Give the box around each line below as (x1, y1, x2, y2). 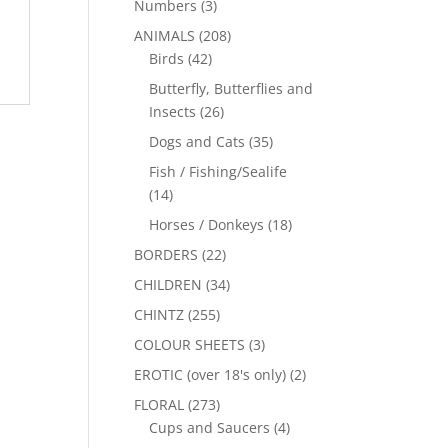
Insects (149, 102, 197, 121)
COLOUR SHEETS (134, 335, 246, 354)
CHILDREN (134, 275, 203, 294)
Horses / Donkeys (149, 215, 265, 234)
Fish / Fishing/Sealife (149, 162, 288, 181)
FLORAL (134, 395, 185, 414)
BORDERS (134, 245, 199, 264)
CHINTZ (134, 305, 185, 324)
